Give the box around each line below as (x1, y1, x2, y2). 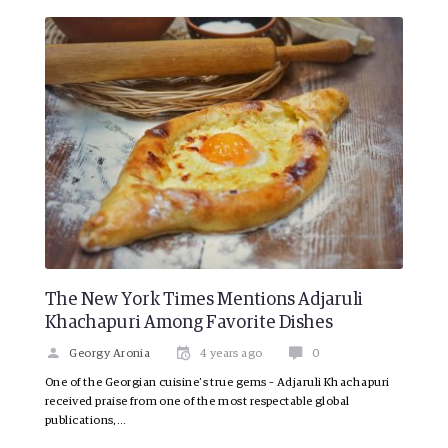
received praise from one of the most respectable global (45, 395, 350, 408)
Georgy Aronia (69, 347, 151, 360)
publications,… (45, 414, 127, 427)
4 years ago (199, 347, 263, 360)
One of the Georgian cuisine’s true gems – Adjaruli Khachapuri (45, 376, 390, 389)
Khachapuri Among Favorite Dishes (45, 313, 333, 332)
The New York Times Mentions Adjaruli (45, 290, 363, 309)
